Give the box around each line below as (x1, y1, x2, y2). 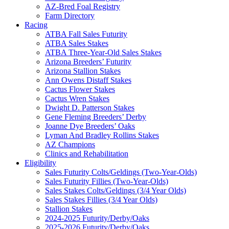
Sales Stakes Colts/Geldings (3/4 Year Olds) (45, 186, 186, 195)
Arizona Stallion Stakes (45, 66, 121, 75)
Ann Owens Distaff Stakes (45, 75, 131, 84)
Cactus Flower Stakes (45, 84, 115, 94)
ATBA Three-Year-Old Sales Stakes (45, 48, 162, 57)
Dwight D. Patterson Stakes (45, 103, 134, 112)
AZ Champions (45, 140, 95, 149)
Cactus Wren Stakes (45, 94, 109, 103)
